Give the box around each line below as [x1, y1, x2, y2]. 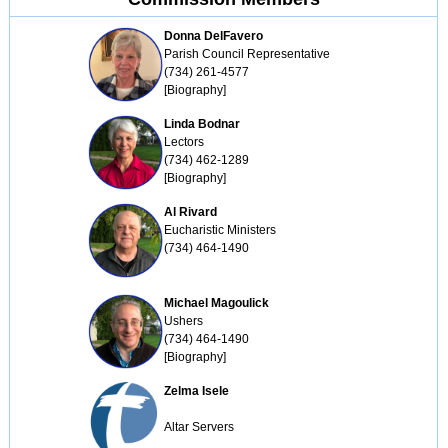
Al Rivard [163, 205, 217, 219]
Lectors [163, 135, 204, 149]
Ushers [163, 314, 203, 328]
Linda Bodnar [163, 117, 240, 131]
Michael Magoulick [163, 296, 269, 310]
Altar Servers [163, 420, 234, 434]
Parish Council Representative [163, 47, 330, 61]
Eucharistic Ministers [163, 223, 276, 237]
